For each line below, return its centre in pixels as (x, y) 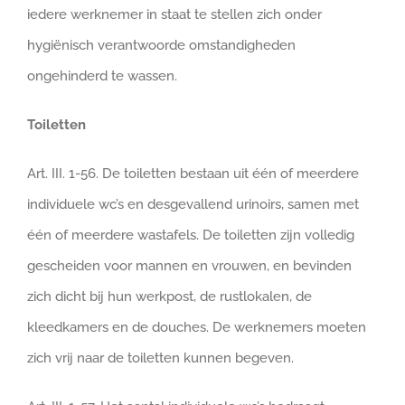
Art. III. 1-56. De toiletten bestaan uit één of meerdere (193, 174)
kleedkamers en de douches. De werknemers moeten (197, 327)
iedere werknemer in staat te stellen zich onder (174, 14)
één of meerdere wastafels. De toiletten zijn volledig (191, 235)
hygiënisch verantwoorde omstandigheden (161, 45)
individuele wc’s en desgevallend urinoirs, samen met (193, 204)
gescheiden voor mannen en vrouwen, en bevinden (189, 266)
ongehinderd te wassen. (102, 76)
